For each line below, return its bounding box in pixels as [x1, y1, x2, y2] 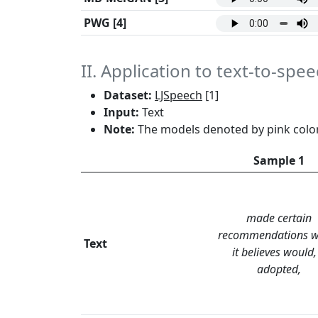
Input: [104, 104, 139, 121]
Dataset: [104, 87, 152, 104]
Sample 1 [253, 153, 305, 169]
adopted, [257, 261, 301, 278]
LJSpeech [155, 87, 202, 104]
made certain [246, 210, 312, 226]
